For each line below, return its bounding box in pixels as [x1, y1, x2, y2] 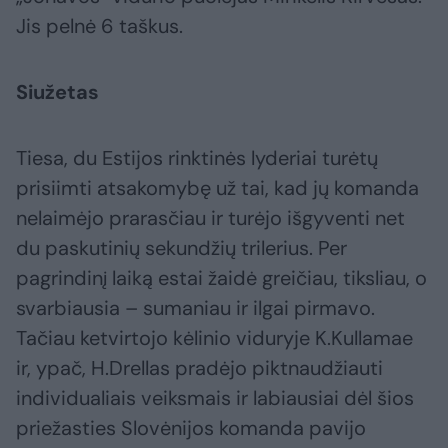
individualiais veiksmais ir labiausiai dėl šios [16, 385, 414, 412]
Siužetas [16, 79, 99, 106]
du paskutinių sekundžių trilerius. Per [16, 235, 347, 262]
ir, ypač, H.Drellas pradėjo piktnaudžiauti [16, 355, 383, 382]
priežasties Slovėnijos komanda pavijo [16, 415, 366, 442]
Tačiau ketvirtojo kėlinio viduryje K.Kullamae [16, 325, 413, 352]
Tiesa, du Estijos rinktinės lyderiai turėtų [16, 145, 378, 172]
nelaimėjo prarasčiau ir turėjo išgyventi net [16, 205, 405, 232]
